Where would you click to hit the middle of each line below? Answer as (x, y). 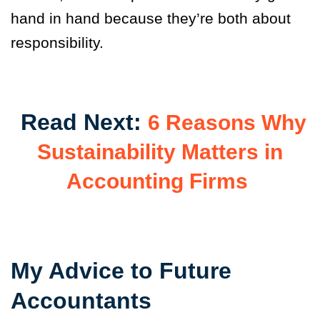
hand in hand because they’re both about (151, 19)
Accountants (84, 301)
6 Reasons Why (227, 123)
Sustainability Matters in (160, 152)
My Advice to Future (121, 271)
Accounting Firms (157, 181)
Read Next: (81, 122)
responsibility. (57, 43)
